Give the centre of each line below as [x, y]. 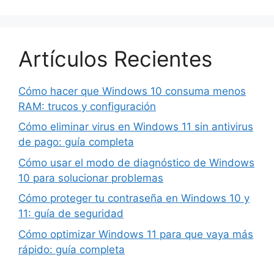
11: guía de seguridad [71, 214]
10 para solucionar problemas [91, 178]
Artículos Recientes [115, 58]
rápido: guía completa [72, 249]
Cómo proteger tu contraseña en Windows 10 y [134, 198]
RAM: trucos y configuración [87, 106]
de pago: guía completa [76, 142]
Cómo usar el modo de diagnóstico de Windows [136, 162]
